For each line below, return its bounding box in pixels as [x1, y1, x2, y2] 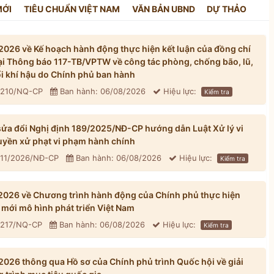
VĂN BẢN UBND [131, 4, 195, 14]
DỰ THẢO [207, 4, 247, 14]
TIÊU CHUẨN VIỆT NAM [23, 4, 120, 14]
